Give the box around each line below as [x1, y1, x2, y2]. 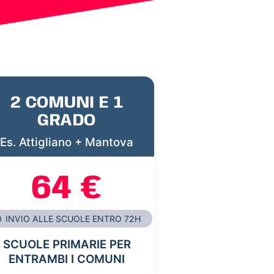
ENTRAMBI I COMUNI [9, 252, 125, 267]
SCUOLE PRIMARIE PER [2, 237, 131, 252]
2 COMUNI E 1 [10, 94, 124, 112]
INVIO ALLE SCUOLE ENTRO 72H [3, 213, 141, 224]
